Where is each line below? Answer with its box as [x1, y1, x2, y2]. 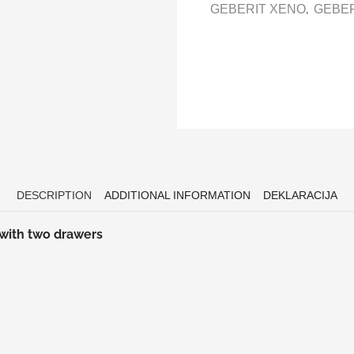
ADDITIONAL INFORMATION [104, 189, 250, 201]
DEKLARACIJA [263, 189, 337, 201]
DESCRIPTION [17, 189, 92, 201]
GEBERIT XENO [210, 2, 307, 16]
